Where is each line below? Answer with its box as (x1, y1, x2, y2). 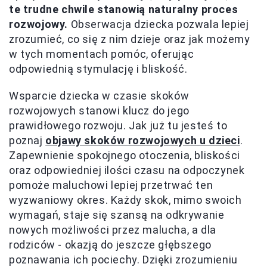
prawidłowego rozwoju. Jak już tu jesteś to (9, 119, 228, 132)
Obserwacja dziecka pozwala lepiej (68, 17, 249, 30)
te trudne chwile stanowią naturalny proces (9, 2, 238, 15)
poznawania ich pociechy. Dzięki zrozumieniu (9, 253, 238, 266)
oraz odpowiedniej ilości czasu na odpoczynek (9, 163, 245, 176)
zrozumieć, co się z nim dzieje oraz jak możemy (9, 32, 250, 45)
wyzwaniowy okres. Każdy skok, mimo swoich (9, 193, 242, 206)
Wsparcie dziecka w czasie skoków (9, 89, 190, 102)
